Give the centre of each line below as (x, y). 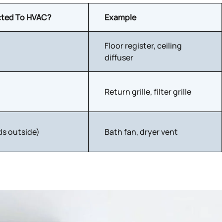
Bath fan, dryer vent (141, 132)
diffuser (119, 57)
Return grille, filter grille (148, 92)
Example (120, 17)
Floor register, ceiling (143, 46)
